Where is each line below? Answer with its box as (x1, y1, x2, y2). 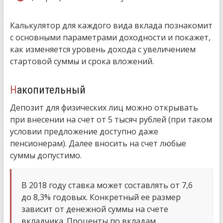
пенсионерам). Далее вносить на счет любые (9, 137, 186, 149)
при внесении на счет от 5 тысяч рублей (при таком (9, 113, 212, 125)
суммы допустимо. (9, 149, 82, 161)
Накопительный (16, 83, 86, 96)
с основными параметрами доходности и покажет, (9, 31, 211, 43)
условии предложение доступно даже (9, 125, 158, 137)
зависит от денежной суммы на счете (21, 203, 168, 215)
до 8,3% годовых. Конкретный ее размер (21, 191, 181, 203)
